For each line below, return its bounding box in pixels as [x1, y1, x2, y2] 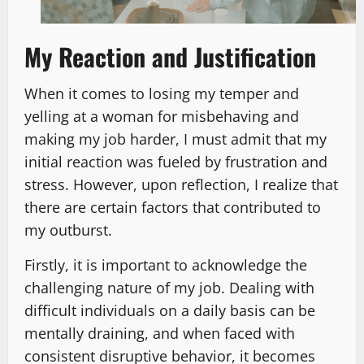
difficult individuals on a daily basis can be [24, 301, 315, 321]
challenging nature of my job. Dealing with [24, 278, 314, 298]
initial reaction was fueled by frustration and [24, 152, 327, 172]
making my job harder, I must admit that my [24, 129, 327, 149]
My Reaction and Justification [24, 38, 316, 76]
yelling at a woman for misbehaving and [24, 106, 299, 127]
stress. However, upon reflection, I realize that [24, 175, 338, 195]
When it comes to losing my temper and [24, 84, 299, 104]
